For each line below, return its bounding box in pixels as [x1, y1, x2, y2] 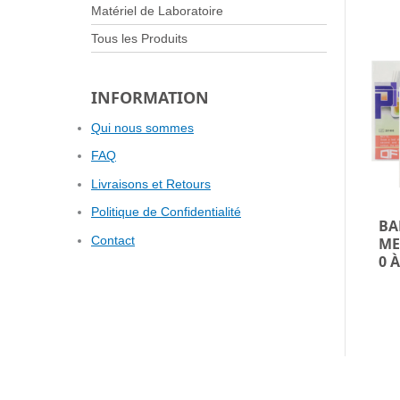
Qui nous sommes [91, 120, 194, 135]
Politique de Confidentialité [91, 204, 241, 220]
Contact [91, 232, 135, 247]
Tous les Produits [91, 30, 187, 46]
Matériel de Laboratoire [91, 3, 223, 18]
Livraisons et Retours [91, 176, 211, 191]
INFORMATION [91, 86, 209, 108]
